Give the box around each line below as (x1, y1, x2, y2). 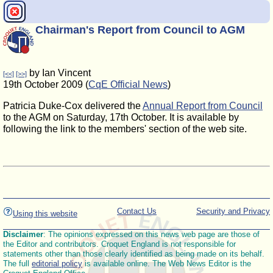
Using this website (13, 209, 77, 219)
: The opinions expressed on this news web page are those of (43, 229, 260, 239)
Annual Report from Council (143, 101, 263, 111)
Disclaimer (3, 229, 43, 239)
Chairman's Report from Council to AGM (35, 24, 245, 36)
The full (3, 258, 32, 268)
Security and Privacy (196, 207, 270, 216)
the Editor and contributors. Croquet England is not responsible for (3, 239, 236, 249)
